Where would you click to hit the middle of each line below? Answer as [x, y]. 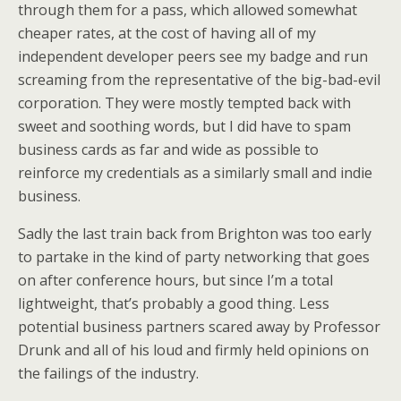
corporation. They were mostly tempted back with [184, 103]
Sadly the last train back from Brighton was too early [195, 234]
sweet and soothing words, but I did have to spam [184, 126]
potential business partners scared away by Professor [199, 327]
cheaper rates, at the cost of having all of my [167, 33]
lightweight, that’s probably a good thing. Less [174, 303]
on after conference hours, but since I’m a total [175, 280]
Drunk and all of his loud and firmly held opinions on [193, 350]
